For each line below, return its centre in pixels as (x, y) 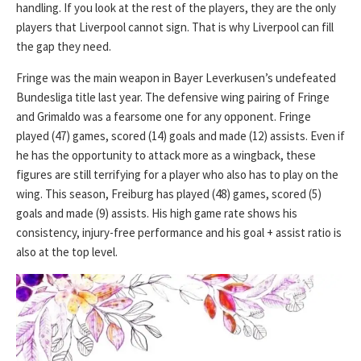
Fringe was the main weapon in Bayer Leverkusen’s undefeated (176, 78)
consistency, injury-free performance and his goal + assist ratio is (179, 232)
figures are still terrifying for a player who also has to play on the (177, 174)
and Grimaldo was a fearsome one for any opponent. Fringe (164, 116)
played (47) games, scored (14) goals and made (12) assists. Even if (180, 136)
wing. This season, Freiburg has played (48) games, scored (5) (169, 194)
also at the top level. (67, 252)
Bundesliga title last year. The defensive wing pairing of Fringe (173, 97)
